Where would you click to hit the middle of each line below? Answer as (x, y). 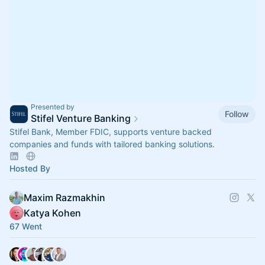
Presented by (53, 107)
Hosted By (30, 169)
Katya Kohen (52, 213)
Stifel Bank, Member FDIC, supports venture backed (111, 132)
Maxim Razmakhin (64, 198)
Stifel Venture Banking (81, 119)
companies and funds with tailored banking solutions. (112, 144)
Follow (237, 114)
